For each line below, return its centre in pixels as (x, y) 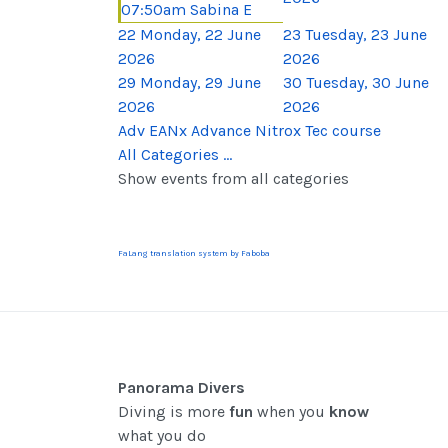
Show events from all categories (233, 178)
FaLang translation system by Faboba (194, 253)
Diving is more (173, 411)
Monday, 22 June (200, 34)
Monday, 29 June (200, 82)
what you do (162, 435)
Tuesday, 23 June (366, 34)
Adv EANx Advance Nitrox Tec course (249, 130)
